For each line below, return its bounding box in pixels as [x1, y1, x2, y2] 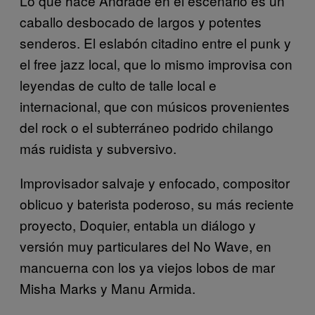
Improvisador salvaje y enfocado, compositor [20, 173, 290, 193]
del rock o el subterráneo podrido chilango [20, 117, 274, 137]
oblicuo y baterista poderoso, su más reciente [20, 194, 294, 214]
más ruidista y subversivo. [20, 139, 176, 158]
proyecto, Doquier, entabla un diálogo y [20, 215, 256, 235]
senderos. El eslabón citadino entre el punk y [20, 33, 291, 53]
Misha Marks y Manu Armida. [20, 278, 195, 298]
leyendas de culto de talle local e [20, 75, 217, 95]
